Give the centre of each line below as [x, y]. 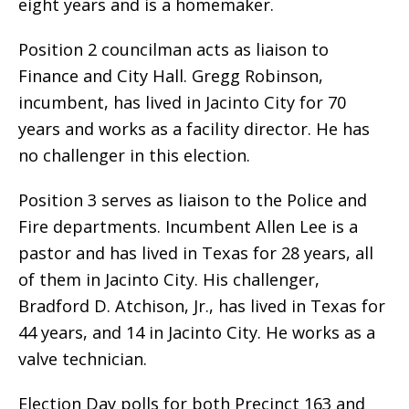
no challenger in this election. [134, 156]
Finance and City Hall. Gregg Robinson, [171, 76]
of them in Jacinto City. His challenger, [169, 280]
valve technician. [83, 359]
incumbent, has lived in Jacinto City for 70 [182, 103]
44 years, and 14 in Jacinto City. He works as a [197, 333]
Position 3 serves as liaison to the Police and [193, 200]
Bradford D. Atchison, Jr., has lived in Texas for [202, 306]
